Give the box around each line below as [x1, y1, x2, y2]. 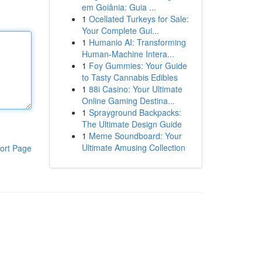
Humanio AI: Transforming [88, 36, 186, 48]
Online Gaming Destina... [81, 95, 175, 106]
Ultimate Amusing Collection [81, 142, 185, 153]
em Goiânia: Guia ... [81, 1, 156, 13]
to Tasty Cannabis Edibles [81, 71, 178, 83]
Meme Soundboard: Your [88, 130, 182, 142]
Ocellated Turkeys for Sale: [88, 13, 189, 25]
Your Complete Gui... [81, 25, 159, 36]
